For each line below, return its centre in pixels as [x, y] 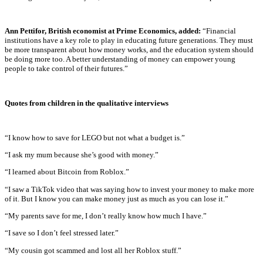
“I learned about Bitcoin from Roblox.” [67, 172]
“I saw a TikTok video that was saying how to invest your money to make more [129, 189]
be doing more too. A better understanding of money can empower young [120, 59]
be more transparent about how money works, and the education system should [129, 50]
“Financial [218, 31]
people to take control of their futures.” [66, 69]
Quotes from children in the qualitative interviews [87, 103]
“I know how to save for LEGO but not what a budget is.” [95, 137]
